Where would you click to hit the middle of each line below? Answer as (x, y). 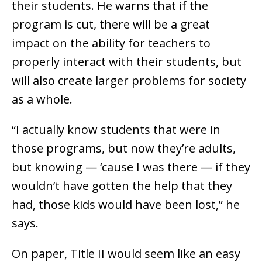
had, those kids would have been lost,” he (126, 205)
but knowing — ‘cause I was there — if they (131, 167)
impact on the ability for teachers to (111, 43)
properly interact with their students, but (127, 62)
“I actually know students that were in (116, 130)
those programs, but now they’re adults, (124, 149)
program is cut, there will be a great (111, 25)
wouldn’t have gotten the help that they (122, 186)
